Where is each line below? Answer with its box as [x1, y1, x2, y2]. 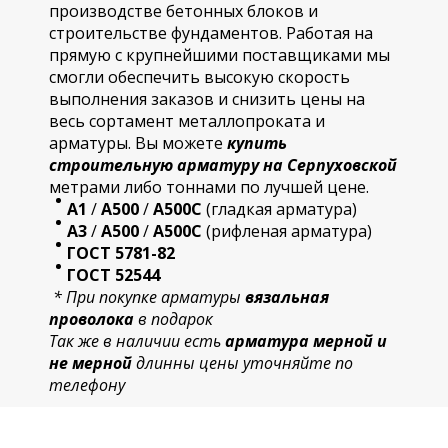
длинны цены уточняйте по [132, 352, 353, 374]
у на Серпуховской [251, 154, 397, 176]
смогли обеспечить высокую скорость [49, 66, 350, 88]
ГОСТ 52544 [67, 264, 160, 286]
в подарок [134, 308, 213, 330]
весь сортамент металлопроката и [49, 110, 325, 132]
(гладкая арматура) [202, 198, 357, 220]
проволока [49, 308, 134, 330]
